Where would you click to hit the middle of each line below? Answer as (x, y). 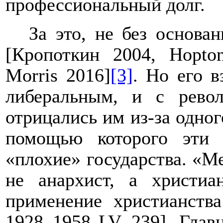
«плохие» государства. (96, 159)
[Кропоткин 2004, (88, 55)
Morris (32, 75)
